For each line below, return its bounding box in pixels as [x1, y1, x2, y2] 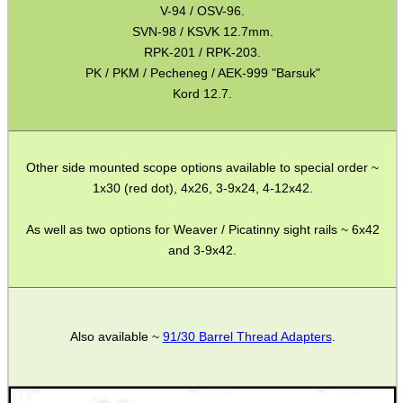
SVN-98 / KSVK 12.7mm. [131, 24, 273, 40]
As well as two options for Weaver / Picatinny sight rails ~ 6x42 [25, 221, 380, 237]
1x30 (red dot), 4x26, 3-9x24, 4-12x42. [92, 180, 313, 195]
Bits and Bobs [13, 148, 88, 162]
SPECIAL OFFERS [7, 250, 109, 264]
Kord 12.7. [173, 86, 232, 102]
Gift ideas [13, 115, 65, 130]
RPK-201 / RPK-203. [144, 45, 261, 60]
